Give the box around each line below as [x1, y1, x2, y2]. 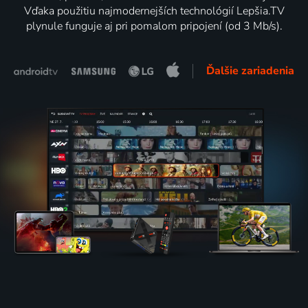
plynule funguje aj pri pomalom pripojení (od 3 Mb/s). [25, 19, 283, 34]
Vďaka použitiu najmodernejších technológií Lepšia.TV [23, 3, 285, 19]
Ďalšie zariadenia [206, 63, 294, 79]
